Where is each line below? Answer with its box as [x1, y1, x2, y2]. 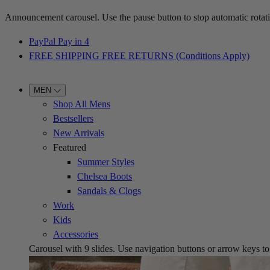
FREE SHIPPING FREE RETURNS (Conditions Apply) [29, 51, 250, 61]
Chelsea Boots [77, 171, 132, 181]
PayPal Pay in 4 [29, 36, 89, 46]
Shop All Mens [53, 99, 110, 109]
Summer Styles [77, 157, 134, 167]
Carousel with [29, 243, 84, 254]
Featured [53, 142, 86, 152]
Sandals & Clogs [77, 186, 141, 196]
